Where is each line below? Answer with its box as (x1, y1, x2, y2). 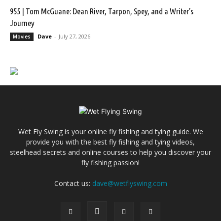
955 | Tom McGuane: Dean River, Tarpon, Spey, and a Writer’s (10, 6, 193, 16)
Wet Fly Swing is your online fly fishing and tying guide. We (18, 126, 203, 136)
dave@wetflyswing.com (92, 178, 167, 188)
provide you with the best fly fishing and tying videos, (26, 137, 195, 147)
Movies (13, 33, 31, 40)
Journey (10, 18, 35, 28)
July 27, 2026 (59, 32, 90, 40)
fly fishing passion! (81, 157, 140, 167)
